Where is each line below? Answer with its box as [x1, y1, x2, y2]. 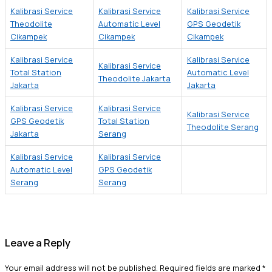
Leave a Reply [5, 236, 70, 250]
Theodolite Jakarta [98, 73, 171, 84]
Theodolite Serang [187, 121, 259, 132]
